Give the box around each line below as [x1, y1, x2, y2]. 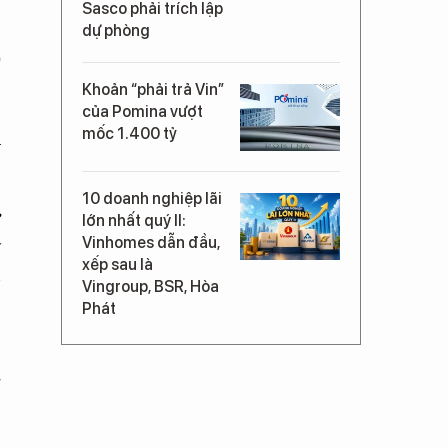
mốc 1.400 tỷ [82, 124, 177, 143]
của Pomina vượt [82, 102, 203, 121]
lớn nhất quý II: [82, 211, 186, 230]
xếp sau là [82, 255, 153, 274]
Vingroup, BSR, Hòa [82, 277, 219, 296]
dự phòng [82, 21, 150, 40]
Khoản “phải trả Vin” [82, 80, 224, 99]
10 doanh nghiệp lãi [82, 189, 222, 208]
